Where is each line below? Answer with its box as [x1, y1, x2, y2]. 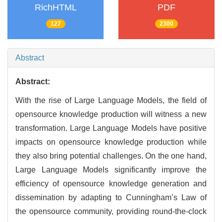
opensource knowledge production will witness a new [15, 110, 207, 119]
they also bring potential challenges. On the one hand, [15, 152, 207, 161]
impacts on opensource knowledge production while [15, 138, 207, 147]
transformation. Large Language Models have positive [15, 124, 207, 133]
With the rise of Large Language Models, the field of [15, 96, 207, 105]
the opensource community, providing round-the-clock [15, 207, 207, 216]
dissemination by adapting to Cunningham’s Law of [15, 193, 207, 202]
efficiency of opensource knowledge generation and [15, 179, 207, 188]
